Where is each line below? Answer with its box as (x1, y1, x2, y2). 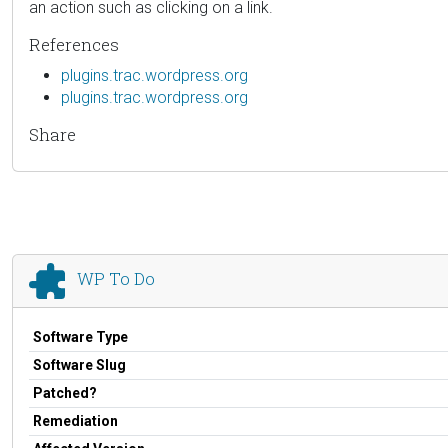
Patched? (33, 384, 97, 401)
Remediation (33, 412, 118, 429)
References (29, 32, 119, 56)
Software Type (33, 328, 128, 345)
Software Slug (33, 356, 126, 373)
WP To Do (77, 267, 155, 291)
